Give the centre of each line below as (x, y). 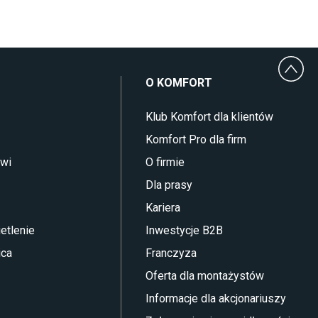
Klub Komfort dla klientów (209, 117)
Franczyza (171, 253)
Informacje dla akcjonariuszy (215, 298)
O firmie (165, 162)
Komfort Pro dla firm (196, 139)
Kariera (163, 208)
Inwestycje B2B (184, 230)
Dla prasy (169, 185)
